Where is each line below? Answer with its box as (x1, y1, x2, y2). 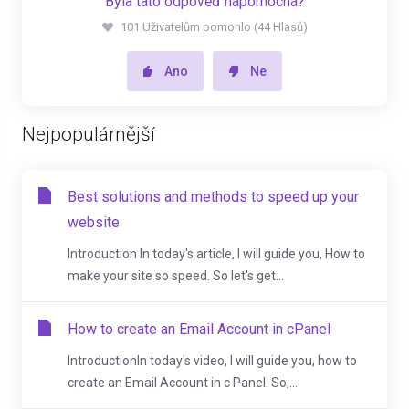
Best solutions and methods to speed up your (68, 188, 359, 205)
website (68, 214, 120, 231)
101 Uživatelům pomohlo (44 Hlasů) (120, 20, 308, 34)
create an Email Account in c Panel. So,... (68, 375, 298, 390)
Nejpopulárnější (22, 123, 155, 145)
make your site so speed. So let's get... (68, 268, 284, 283)
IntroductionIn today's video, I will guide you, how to (68, 353, 357, 368)
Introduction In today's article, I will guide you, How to (68, 246, 365, 261)
